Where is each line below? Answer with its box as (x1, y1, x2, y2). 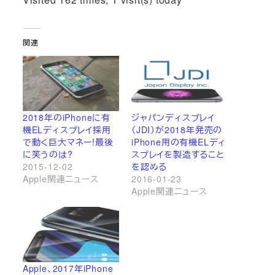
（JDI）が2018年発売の (131, 123, 223, 136)
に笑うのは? (22, 148, 73, 160)
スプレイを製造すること (131, 148, 225, 160)
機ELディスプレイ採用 (22, 123, 111, 136)
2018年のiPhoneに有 (22, 111, 110, 123)
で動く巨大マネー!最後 (22, 136, 114, 148)
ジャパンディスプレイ (131, 111, 215, 123)
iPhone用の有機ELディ (131, 136, 227, 148)
